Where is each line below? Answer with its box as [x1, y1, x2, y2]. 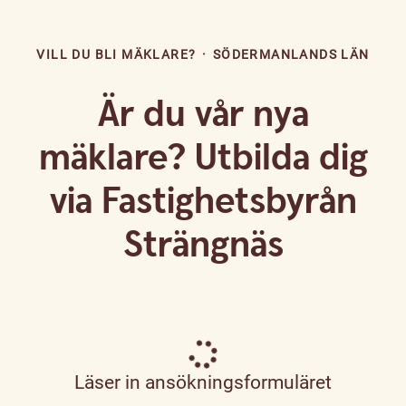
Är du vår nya [97, 92, 309, 140]
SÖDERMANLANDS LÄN [212, 47, 370, 63]
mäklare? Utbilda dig [38, 135, 368, 183]
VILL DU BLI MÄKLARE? [36, 47, 197, 63]
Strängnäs [122, 222, 284, 270]
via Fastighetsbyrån [49, 179, 357, 227]
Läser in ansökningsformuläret [74, 372, 332, 394]
